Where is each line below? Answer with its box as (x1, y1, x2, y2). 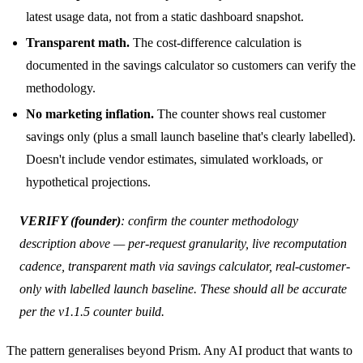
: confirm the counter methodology (121, 213, 298, 228)
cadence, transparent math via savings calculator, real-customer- (19, 258, 350, 273)
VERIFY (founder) (19, 213, 121, 228)
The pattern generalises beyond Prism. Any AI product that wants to (6, 343, 352, 357)
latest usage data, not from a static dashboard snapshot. (26, 9, 304, 23)
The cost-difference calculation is (130, 35, 301, 49)
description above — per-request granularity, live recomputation (19, 236, 347, 250)
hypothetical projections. (26, 174, 151, 189)
